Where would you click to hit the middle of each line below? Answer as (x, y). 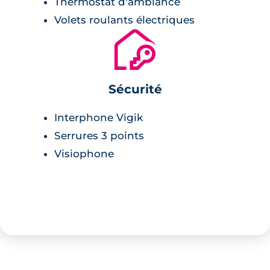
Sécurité (135, 89)
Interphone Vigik (99, 117)
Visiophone (84, 153)
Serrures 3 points (99, 135)
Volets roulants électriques (124, 20)
